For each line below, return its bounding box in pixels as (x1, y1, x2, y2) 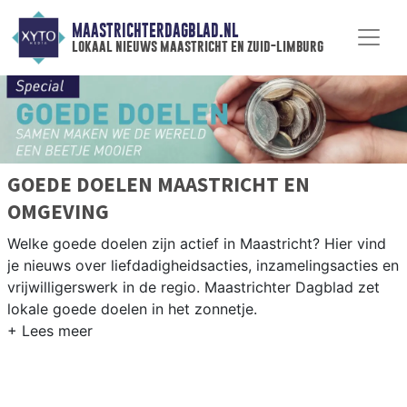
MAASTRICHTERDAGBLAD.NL (71, 21, 238, 41)
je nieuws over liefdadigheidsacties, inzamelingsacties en (7, 256, 399, 275)
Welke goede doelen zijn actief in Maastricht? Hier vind (7, 234, 386, 253)
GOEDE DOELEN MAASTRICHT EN (7, 171, 310, 198)
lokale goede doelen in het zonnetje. (7, 300, 257, 319)
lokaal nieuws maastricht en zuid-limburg (71, 37, 323, 55)
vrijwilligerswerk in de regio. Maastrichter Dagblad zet (7, 278, 380, 297)
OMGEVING (7, 198, 109, 225)
